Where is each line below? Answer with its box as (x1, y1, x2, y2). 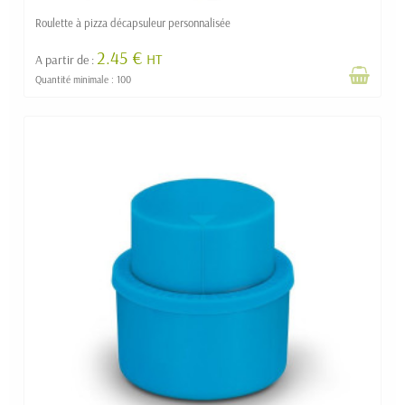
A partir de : (35, 51, 97, 68)
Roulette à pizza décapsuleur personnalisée (35, 14, 231, 30)
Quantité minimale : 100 (35, 73, 131, 87)
